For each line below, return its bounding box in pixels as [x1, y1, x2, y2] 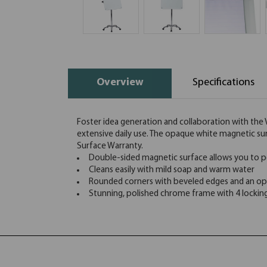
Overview [96, 76, 144, 88]
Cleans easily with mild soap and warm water [89, 165, 254, 175]
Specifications [193, 76, 254, 88]
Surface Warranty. [77, 141, 143, 151]
